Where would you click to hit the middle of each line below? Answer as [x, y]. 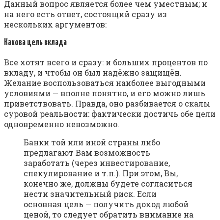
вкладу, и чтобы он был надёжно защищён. [93, 73]
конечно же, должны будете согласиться [108, 184]
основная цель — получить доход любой [106, 204]
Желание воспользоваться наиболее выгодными [105, 83]
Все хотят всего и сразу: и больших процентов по [106, 62]
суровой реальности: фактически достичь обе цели [110, 114]
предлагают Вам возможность [87, 153]
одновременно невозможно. [62, 124]
